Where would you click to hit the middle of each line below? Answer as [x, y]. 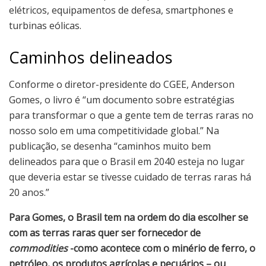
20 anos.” [29, 192]
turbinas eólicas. [45, 26]
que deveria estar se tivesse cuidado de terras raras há [130, 177]
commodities [38, 248]
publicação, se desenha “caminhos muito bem [110, 146]
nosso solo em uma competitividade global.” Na [114, 130]
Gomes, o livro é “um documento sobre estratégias [122, 99]
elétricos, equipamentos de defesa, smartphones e [121, 10]
